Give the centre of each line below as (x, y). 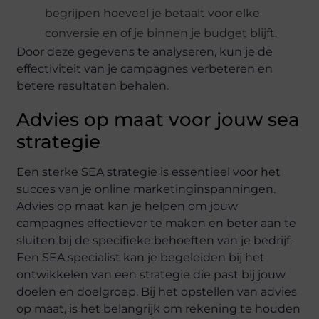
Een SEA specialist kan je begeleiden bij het (141, 257)
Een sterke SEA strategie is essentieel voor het (149, 172)
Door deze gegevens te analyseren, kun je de (145, 51)
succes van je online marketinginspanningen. (146, 189)
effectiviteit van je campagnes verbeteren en (145, 68)
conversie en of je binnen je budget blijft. (161, 33)
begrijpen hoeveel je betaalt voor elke (153, 13)
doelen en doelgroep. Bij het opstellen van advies (157, 291)
